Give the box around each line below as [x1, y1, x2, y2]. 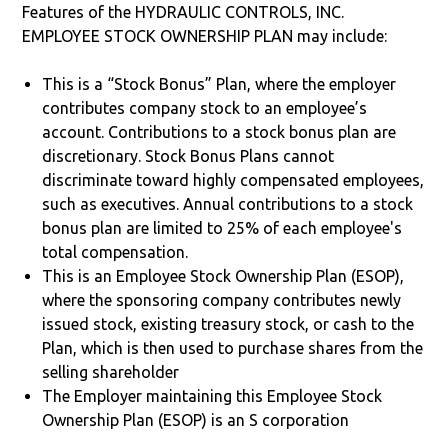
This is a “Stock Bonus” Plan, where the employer [42, 74, 397, 93]
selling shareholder [42, 362, 180, 381]
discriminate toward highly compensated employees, [42, 170, 425, 189]
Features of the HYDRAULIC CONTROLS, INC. [22, 2, 345, 21]
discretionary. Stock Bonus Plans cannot [42, 146, 335, 165]
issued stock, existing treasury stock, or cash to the [42, 314, 415, 333]
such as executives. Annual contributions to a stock [42, 194, 414, 213]
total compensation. [42, 242, 189, 261]
